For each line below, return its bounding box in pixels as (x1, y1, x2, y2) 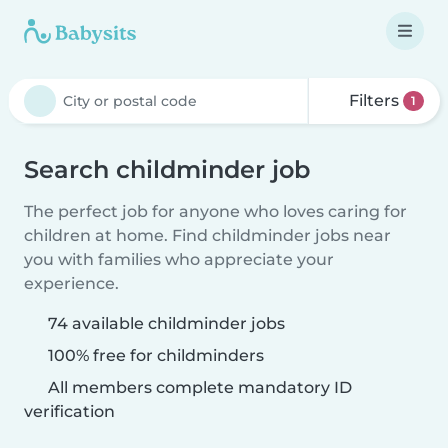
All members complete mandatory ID (44, 378, 352, 397)
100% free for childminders (44, 346, 264, 365)
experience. (24, 274, 119, 293)
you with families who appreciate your (24, 250, 334, 269)
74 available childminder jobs (48, 314, 285, 333)
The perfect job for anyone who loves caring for (24, 202, 407, 221)
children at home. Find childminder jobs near (24, 226, 391, 245)
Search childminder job (24, 155, 310, 184)
